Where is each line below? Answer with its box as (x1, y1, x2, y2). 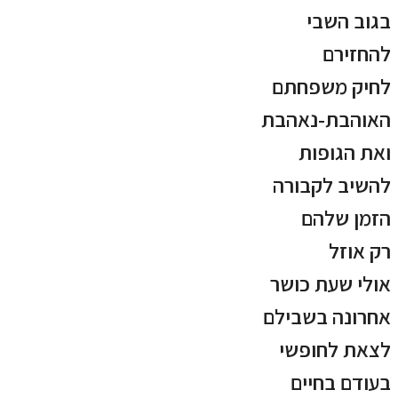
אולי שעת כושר (270, 269, 391, 298)
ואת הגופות (298, 138, 391, 167)
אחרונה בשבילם (263, 302, 391, 331)
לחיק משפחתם (272, 72, 391, 101)
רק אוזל (329, 236, 391, 266)
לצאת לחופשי (279, 335, 391, 364)
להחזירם (322, 39, 391, 68)
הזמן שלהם (301, 203, 391, 233)
